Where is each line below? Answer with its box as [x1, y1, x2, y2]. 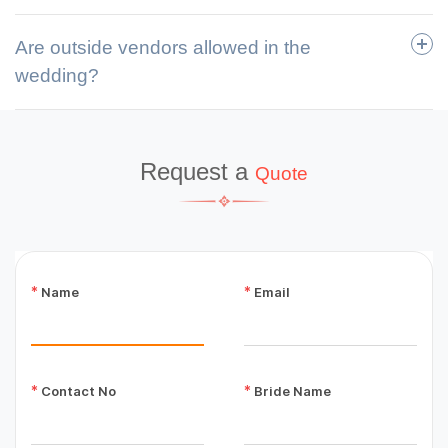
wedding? [15, 65, 99, 87]
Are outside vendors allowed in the [15, 37, 311, 59]
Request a [140, 158, 255, 186]
